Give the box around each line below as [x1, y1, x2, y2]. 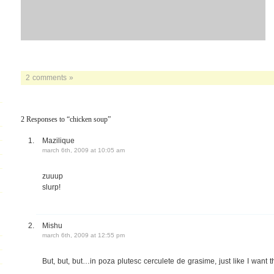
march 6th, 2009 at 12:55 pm [42, 232, 125, 239]
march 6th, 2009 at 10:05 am [42, 147, 125, 154]
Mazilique [42, 136, 75, 144]
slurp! [42, 183, 61, 191]
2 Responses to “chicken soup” [21, 116, 111, 124]
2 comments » [26, 73, 73, 81]
